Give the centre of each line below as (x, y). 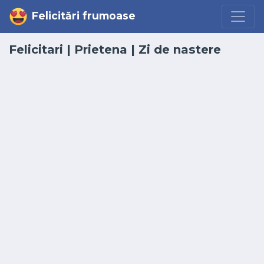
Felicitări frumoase (84, 15)
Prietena (101, 49)
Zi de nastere (180, 49)
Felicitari (36, 49)
